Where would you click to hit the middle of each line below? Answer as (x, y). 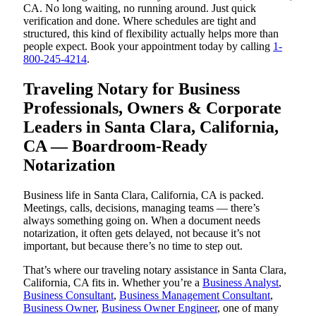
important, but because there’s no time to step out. (133, 245)
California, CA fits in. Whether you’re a (113, 282)
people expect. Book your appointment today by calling (148, 47)
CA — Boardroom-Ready (115, 146)
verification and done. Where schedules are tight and (140, 21)
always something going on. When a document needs (142, 220)
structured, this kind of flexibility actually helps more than (151, 34)
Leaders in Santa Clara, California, (151, 127)
